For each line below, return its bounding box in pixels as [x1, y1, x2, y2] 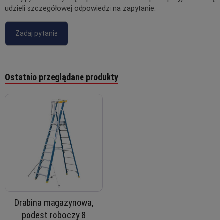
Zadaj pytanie [15, 29, 58, 38]
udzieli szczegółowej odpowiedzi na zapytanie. [5, 4, 156, 13]
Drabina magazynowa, [14, 197, 94, 209]
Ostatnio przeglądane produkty [5, 72, 118, 82]
